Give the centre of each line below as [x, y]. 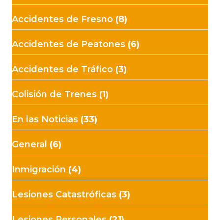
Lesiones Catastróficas [64, 195]
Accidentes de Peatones [69, 44]
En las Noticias [45, 120]
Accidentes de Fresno [62, 19]
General [29, 145]
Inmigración [39, 170]
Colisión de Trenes [54, 95]
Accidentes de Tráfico [62, 69]
